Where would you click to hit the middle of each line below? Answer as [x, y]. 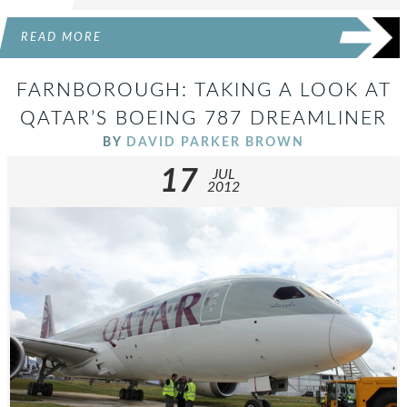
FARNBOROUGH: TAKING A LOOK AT [203, 90]
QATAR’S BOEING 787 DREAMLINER [203, 118]
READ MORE [61, 37]
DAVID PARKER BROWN [215, 142]
